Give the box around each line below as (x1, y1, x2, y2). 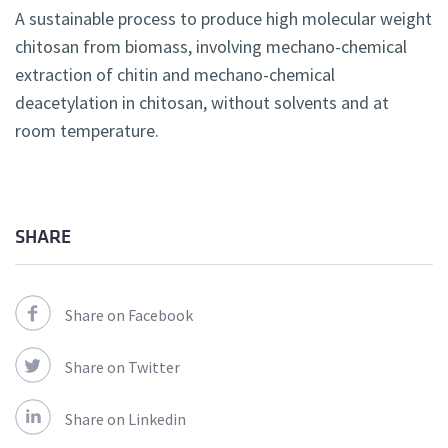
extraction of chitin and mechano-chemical (15, 63, 335, 87)
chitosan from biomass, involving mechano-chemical (15, 35, 407, 59)
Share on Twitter (65, 357, 180, 378)
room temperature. (15, 119, 159, 143)
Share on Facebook (65, 305, 193, 326)
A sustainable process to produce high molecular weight (15, 7, 432, 31)
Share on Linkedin (65, 409, 186, 430)
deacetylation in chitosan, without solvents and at (15, 91, 389, 115)
